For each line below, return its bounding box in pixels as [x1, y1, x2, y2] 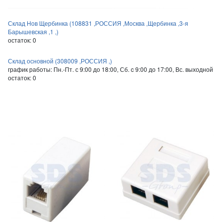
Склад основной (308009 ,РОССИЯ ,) [8, 56, 112, 65]
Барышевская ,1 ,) [8, 27, 58, 36]
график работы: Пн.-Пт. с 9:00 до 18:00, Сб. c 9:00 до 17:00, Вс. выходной [8, 65, 213, 73]
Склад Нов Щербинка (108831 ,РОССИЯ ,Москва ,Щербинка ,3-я [8, 19, 188, 27]
